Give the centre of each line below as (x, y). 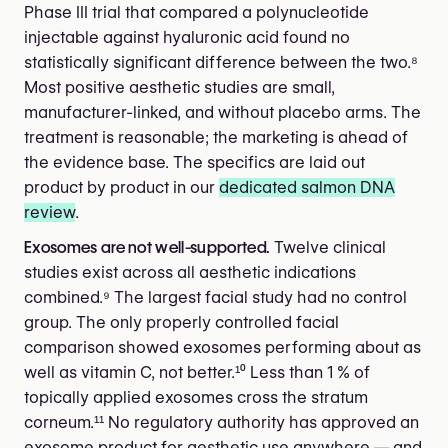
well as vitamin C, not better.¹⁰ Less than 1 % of (197, 372)
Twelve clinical (328, 247)
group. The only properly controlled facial (181, 322)
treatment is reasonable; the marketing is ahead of (216, 137)
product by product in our (121, 187)
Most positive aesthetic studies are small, (179, 87)
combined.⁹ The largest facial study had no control (215, 297)
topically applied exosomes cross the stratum (196, 397)
